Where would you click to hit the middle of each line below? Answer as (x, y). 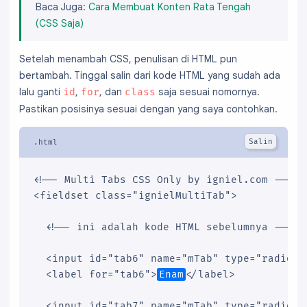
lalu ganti (41, 92)
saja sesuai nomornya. (208, 92)
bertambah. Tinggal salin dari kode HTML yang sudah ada (150, 76)
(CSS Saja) (60, 23)
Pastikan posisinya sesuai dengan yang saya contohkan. (148, 109)
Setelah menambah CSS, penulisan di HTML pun (128, 59)
